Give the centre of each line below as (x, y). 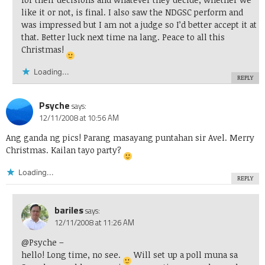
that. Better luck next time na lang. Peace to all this (123, 37)
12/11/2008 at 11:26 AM (94, 223)
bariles (69, 210)
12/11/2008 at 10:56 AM (79, 118)
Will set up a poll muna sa (184, 255)
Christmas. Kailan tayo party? (65, 150)
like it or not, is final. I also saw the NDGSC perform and (132, 12)
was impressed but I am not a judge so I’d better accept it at (139, 25)
